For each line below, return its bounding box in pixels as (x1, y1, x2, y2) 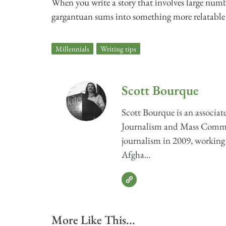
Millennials (55, 43, 89, 53)
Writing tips (100, 43, 136, 53)
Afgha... (121, 148, 150, 161)
